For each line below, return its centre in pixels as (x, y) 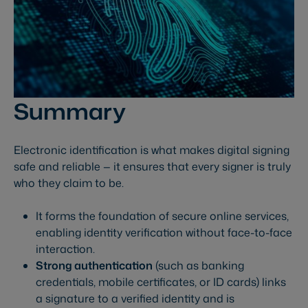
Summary (70, 111)
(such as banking (198, 266)
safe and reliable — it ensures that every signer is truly (152, 167)
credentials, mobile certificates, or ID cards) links (161, 282)
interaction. (65, 249)
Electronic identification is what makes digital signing (152, 150)
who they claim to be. (69, 183)
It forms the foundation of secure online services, (162, 216)
